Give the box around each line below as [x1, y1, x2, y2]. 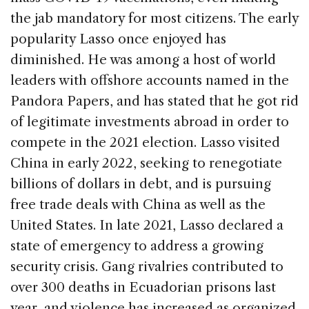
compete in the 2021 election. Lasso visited [10, 134, 280, 151]
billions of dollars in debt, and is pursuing [10, 176, 271, 192]
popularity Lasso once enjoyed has [10, 31, 226, 48]
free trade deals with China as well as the [10, 197, 266, 213]
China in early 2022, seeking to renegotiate [10, 155, 282, 172]
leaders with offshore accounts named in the [10, 72, 289, 89]
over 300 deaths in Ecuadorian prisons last [10, 279, 276, 296]
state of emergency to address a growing [10, 238, 263, 255]
